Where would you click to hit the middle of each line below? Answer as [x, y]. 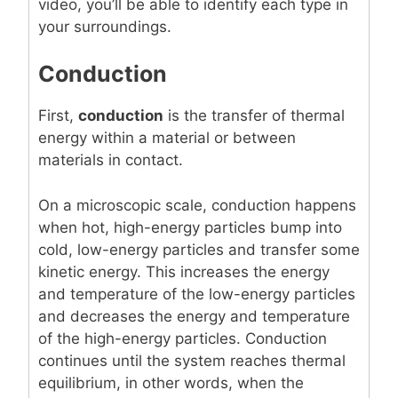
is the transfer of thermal [254, 116]
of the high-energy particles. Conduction [183, 338]
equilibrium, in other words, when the [171, 382]
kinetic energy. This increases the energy [184, 271]
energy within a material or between [167, 138]
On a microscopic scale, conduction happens [197, 205]
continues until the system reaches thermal [192, 360]
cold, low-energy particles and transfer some [199, 249]
